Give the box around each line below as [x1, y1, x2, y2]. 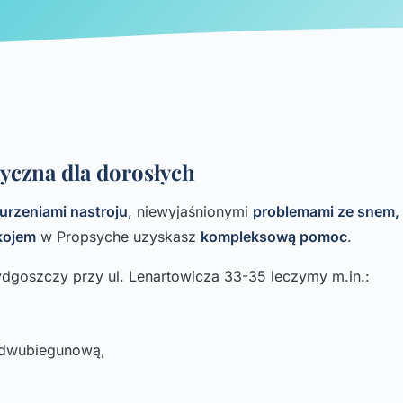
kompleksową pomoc [201, 228, 347, 246]
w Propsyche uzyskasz [36, 228, 201, 246]
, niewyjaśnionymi [128, 202, 253, 220]
